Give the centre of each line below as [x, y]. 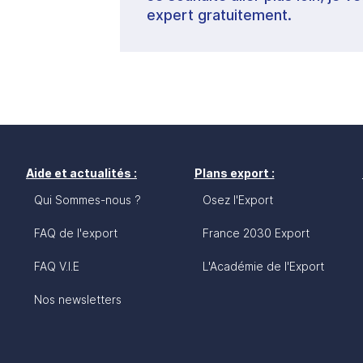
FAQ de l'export [76, 233]
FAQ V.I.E [57, 266]
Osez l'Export [237, 199]
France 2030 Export [256, 233]
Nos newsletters [78, 299]
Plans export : [234, 173]
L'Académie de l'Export [263, 266]
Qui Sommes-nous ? [88, 199]
